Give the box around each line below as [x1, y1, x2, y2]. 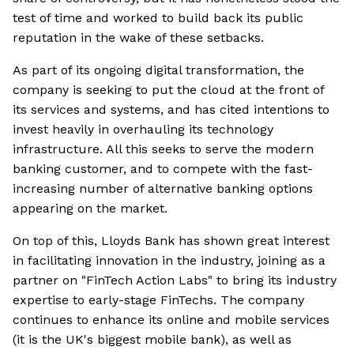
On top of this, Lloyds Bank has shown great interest [13, 233, 330, 249]
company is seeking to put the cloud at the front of [13, 82, 324, 98]
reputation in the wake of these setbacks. [13, 30, 264, 46]
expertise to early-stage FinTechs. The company [13, 292, 304, 308]
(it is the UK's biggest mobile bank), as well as [13, 332, 292, 348]
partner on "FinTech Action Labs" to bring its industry [13, 273, 337, 288]
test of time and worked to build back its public [13, 10, 303, 26]
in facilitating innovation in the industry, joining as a [13, 253, 326, 269]
